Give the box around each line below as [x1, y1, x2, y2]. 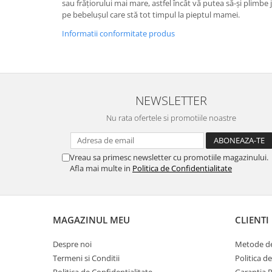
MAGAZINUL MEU [53, 214, 130, 226]
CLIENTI [235, 214, 269, 226]
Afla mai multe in [70, 163, 132, 174]
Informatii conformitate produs [62, 28, 175, 39]
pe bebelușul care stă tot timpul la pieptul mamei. [62, 9, 240, 20]
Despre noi [53, 239, 92, 250]
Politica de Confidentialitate [132, 163, 232, 174]
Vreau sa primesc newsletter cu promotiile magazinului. [70, 152, 268, 163]
